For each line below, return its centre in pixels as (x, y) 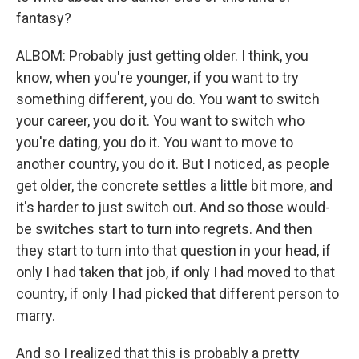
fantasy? (44, 18)
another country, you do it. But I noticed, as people (173, 164)
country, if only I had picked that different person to (177, 294)
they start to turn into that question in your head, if (173, 250)
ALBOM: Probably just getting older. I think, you (162, 56)
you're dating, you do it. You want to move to (155, 142)
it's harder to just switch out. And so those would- (173, 207)
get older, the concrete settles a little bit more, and (174, 186)
